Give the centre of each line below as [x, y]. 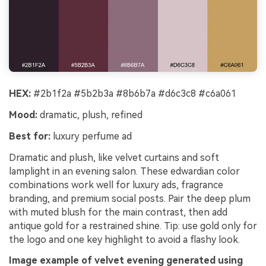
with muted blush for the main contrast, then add [118, 212]
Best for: [30, 136]
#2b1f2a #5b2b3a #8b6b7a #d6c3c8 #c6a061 [134, 94]
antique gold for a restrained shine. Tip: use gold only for [133, 226]
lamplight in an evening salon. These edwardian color [124, 171]
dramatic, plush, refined [90, 115]
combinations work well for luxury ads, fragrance [116, 185]
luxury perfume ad [91, 136]
